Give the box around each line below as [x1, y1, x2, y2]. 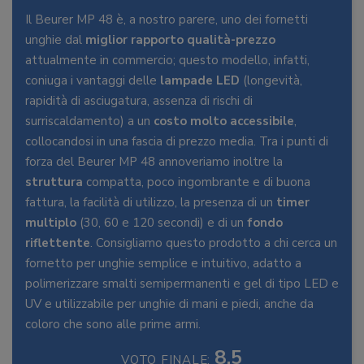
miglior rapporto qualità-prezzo [85, 32, 275, 49]
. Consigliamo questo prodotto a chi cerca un [90, 235, 337, 252]
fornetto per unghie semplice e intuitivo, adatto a [25, 255, 301, 272]
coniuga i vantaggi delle [25, 72, 160, 89]
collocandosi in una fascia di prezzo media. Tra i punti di [25, 133, 328, 150]
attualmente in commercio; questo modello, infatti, [25, 52, 310, 69]
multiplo [25, 214, 76, 232]
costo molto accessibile [154, 113, 294, 130]
